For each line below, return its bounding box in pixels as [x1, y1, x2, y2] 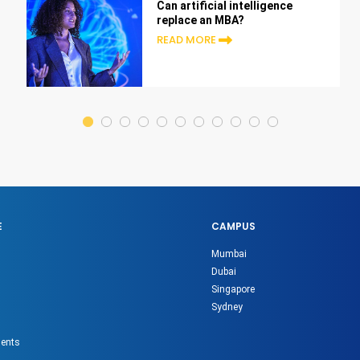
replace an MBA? [156, 13, 244, 27]
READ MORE [156, 32, 216, 48]
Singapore [211, 283, 256, 295]
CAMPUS [211, 219, 256, 233]
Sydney [211, 301, 243, 313]
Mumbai [211, 247, 247, 260]
